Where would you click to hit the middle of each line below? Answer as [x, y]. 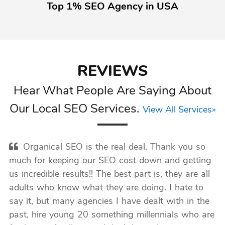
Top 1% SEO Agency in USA [113, 7]
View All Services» [179, 110]
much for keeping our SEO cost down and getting [110, 161]
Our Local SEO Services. [76, 109]
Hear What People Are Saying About [113, 91]
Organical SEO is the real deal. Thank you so [114, 147]
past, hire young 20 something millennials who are [111, 215]
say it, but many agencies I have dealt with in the [109, 202]
